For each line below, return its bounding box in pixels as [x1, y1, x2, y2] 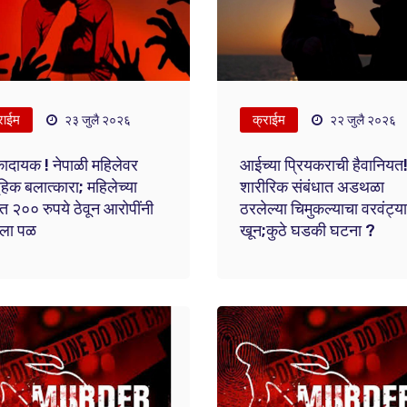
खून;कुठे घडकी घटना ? [239, 221, 375, 241]
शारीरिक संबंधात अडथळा [239, 177, 384, 197]
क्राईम [252, 112, 285, 128]
